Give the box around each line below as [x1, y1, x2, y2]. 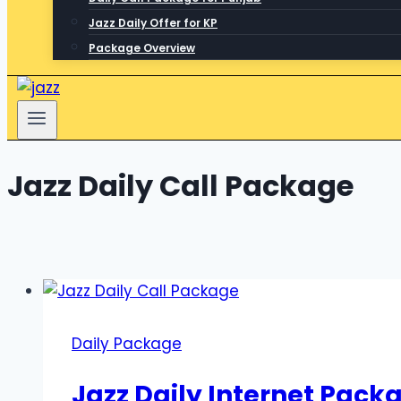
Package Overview [89, 40, 195, 55]
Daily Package [72, 332, 182, 354]
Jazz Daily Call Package [7, 165, 354, 206]
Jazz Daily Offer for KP [89, 15, 218, 30]
